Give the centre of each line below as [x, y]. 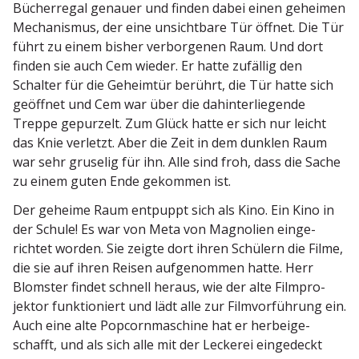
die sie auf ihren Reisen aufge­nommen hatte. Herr [163, 268]
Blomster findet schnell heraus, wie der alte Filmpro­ [169, 287]
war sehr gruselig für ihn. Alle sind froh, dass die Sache [177, 162]
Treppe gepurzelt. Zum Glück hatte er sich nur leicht [169, 124]
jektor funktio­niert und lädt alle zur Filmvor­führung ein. [179, 307]
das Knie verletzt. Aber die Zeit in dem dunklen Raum [170, 143]
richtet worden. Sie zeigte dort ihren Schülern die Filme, [178, 249]
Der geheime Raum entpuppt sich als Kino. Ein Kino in [173, 210]
